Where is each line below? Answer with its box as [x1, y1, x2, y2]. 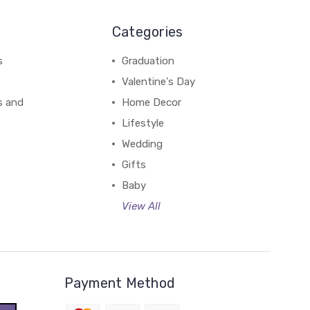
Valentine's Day [121, 75, 195, 88]
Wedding [121, 137, 163, 150]
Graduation [121, 54, 174, 67]
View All [121, 199, 161, 212]
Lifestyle [121, 116, 164, 129]
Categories [111, 23, 183, 40]
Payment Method [64, 274, 176, 291]
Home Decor [121, 95, 181, 109]
